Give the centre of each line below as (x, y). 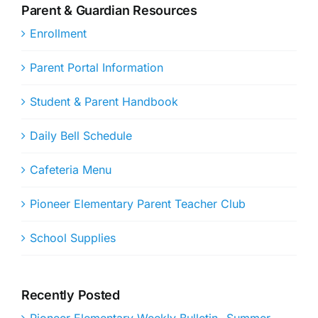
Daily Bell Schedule (81, 136)
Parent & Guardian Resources (109, 11)
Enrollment (58, 34)
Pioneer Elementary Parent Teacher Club (138, 204)
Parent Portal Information (97, 68)
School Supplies (73, 238)
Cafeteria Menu (71, 170)
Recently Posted (71, 295)
